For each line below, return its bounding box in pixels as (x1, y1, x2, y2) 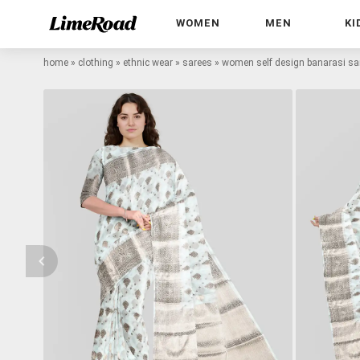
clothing (78, 56, 113, 68)
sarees (182, 56, 212, 68)
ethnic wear (123, 56, 173, 68)
